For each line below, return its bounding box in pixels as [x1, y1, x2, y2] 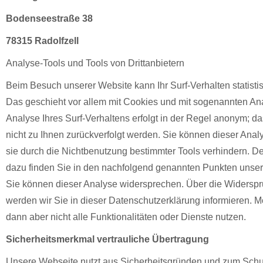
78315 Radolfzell [6, 36, 79, 46]
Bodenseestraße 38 [6, 14, 93, 23]
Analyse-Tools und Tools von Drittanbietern [6, 58, 184, 68]
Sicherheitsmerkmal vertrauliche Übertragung [6, 234, 209, 244]
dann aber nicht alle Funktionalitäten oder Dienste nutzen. [6, 212, 246, 222]
